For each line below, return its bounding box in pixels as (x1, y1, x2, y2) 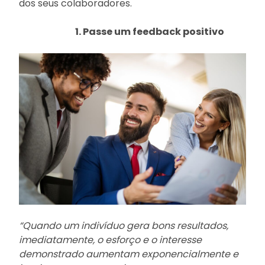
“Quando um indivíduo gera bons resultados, (19, 219, 228, 233)
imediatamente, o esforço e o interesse (19, 233, 202, 247)
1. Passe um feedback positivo (75, 25, 224, 39)
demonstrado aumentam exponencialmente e (19, 247, 238, 261)
